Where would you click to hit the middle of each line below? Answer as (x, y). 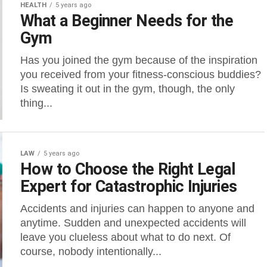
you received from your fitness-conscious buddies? (141, 74)
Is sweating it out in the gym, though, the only (128, 89)
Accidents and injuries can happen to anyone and (137, 209)
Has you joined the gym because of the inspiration (139, 60)
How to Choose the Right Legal (128, 169)
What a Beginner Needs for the (127, 21)
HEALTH (33, 5)
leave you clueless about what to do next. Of (125, 237)
